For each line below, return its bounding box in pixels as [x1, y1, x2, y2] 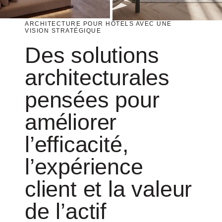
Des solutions [25, 42, 159, 68]
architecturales [25, 64, 169, 90]
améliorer [25, 109, 117, 135]
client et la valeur [25, 176, 192, 202]
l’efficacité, [25, 131, 129, 157]
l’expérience [25, 154, 143, 179]
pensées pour [25, 87, 160, 112]
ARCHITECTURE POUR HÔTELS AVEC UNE [25, 20, 172, 27]
